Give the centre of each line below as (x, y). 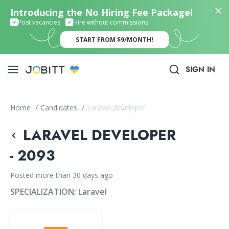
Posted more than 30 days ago (62, 175)
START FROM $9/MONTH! (114, 40)
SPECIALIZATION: (44, 192)
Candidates (60, 108)
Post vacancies (39, 22)
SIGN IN (200, 70)
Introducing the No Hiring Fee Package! (101, 12)
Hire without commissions (111, 22)
